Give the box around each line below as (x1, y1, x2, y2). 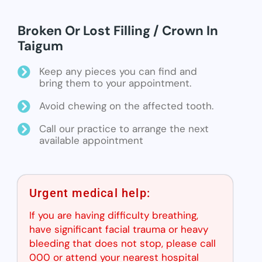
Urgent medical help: (29, 186, 150, 201)
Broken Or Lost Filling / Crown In (18, 22, 218, 39)
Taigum (18, 37, 63, 54)
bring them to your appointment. (39, 76, 191, 89)
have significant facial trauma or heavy (29, 223, 208, 236)
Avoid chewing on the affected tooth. (39, 99, 213, 112)
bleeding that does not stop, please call (29, 237, 216, 250)
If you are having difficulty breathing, (29, 209, 198, 222)
